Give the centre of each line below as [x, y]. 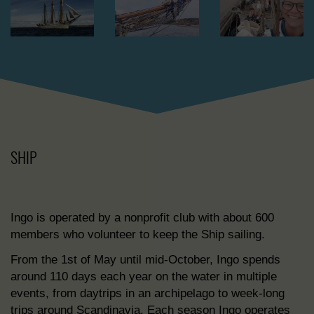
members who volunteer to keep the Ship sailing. [138, 234]
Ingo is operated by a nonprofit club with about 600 [142, 218]
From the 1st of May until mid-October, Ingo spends [145, 260]
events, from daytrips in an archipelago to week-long [148, 293]
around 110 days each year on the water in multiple [144, 277]
